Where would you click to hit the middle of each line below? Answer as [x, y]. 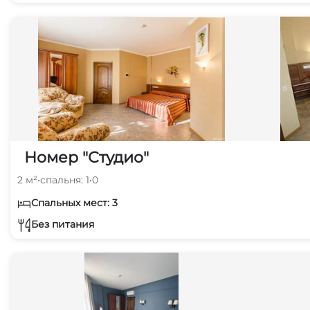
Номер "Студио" [86, 157]
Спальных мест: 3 [74, 203]
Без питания [63, 224]
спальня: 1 [65, 180]
